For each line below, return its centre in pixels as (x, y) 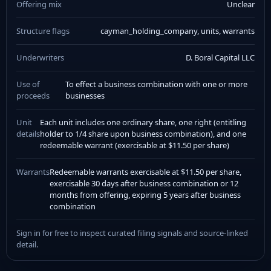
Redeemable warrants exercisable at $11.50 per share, (145, 172)
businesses (85, 96)
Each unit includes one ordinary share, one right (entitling (143, 122)
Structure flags (43, 31)
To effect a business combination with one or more (157, 84)
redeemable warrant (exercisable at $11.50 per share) (135, 145)
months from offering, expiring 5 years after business (145, 195)
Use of (28, 84)
